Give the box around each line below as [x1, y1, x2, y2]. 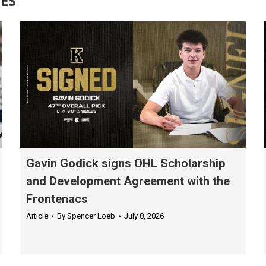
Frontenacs [26, 191, 88, 206]
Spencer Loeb [67, 211, 115, 220]
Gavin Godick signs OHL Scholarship [26, 156, 225, 170]
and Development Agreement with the [26, 173, 230, 188]
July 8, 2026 [124, 211, 164, 220]
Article [26, 211, 48, 220]
